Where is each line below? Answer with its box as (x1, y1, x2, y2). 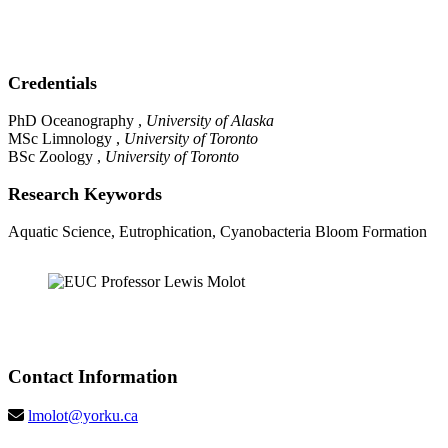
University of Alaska (146, 112, 274, 130)
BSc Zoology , (8, 148, 105, 166)
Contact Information (8, 366, 178, 387)
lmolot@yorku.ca (28, 406, 138, 424)
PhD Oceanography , (8, 112, 146, 130)
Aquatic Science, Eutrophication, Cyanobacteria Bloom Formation (8, 223, 427, 241)
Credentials (8, 73, 97, 94)
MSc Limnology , (8, 130, 124, 148)
